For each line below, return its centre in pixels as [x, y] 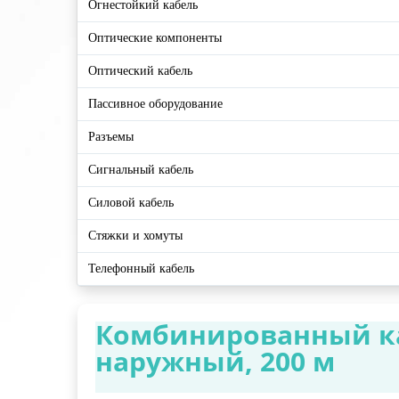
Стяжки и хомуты [135, 236]
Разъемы [111, 137]
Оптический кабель [140, 71]
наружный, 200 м [215, 362]
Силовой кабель [131, 203]
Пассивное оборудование [155, 104]
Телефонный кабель [141, 269]
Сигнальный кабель [141, 170]
